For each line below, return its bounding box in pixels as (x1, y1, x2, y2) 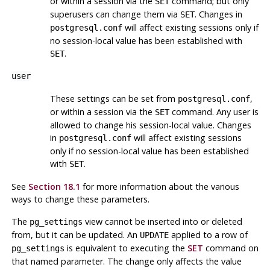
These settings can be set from (49, 92, 178, 104)
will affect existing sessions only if (122, 21, 259, 33)
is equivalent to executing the (64, 242, 187, 254)
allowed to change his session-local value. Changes (49, 119, 251, 131)
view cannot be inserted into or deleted (82, 215, 242, 227)
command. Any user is (169, 105, 259, 118)
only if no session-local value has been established (49, 145, 249, 157)
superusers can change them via (49, 8, 180, 20)
